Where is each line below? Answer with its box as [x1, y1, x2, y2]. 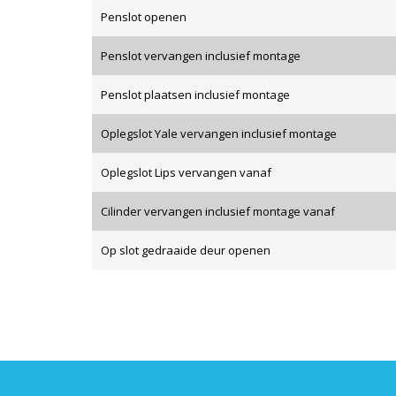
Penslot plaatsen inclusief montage [101, 87, 290, 103]
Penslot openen [101, 9, 187, 26]
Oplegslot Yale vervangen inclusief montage [101, 126, 337, 142]
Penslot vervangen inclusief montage [101, 48, 301, 65]
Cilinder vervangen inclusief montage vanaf [101, 203, 335, 220]
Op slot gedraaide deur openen [101, 242, 270, 259]
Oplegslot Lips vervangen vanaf [101, 164, 271, 181]
